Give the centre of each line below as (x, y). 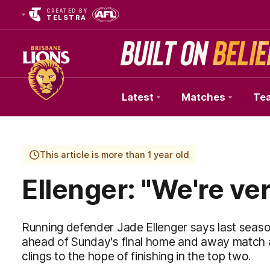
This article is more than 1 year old (115, 155)
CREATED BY (67, 11)
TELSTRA (67, 17)
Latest (138, 97)
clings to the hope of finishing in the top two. (137, 256)
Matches (203, 97)
